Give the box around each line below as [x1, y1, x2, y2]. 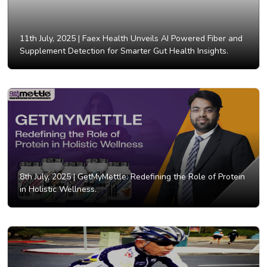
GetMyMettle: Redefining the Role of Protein [75, 171, 245, 183]
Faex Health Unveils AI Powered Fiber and [80, 33, 243, 45]
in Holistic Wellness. [20, 184, 97, 195]
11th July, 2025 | [20, 33, 80, 45]
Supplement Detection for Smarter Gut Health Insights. [20, 45, 228, 57]
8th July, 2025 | [20, 171, 75, 183]
